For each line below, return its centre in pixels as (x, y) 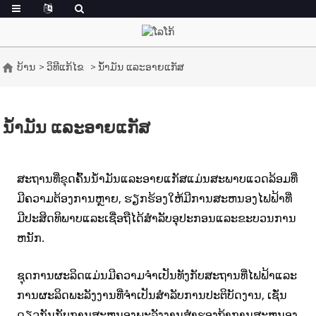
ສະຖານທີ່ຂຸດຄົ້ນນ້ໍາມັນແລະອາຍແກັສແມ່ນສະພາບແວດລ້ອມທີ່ (157, 178)
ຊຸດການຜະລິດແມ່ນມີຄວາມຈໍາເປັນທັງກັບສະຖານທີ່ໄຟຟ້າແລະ (157, 275)
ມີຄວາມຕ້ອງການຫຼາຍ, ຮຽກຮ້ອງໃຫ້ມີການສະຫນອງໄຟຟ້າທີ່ (154, 198)
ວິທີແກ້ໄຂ (66, 67)
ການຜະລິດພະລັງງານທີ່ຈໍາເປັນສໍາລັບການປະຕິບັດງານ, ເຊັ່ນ (152, 294)
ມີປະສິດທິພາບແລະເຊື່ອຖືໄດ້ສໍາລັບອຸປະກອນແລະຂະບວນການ (157, 218)
